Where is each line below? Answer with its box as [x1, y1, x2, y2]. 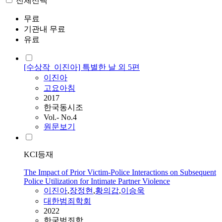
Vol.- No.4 [44, 113, 77, 122]
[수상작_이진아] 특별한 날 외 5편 [24, 63, 140, 72]
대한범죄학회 [44, 197, 91, 206]
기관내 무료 [24, 25, 65, 34]
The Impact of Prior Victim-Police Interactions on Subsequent [24, 168, 216, 177]
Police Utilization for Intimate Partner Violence [24, 177, 170, 186]
